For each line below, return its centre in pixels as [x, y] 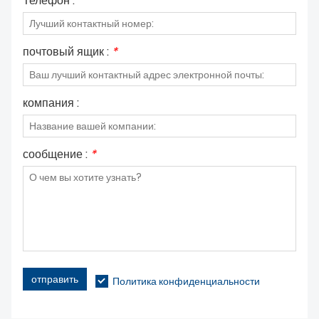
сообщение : [57, 155]
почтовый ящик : [67, 52]
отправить [55, 279]
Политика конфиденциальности [186, 282]
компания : [51, 103]
